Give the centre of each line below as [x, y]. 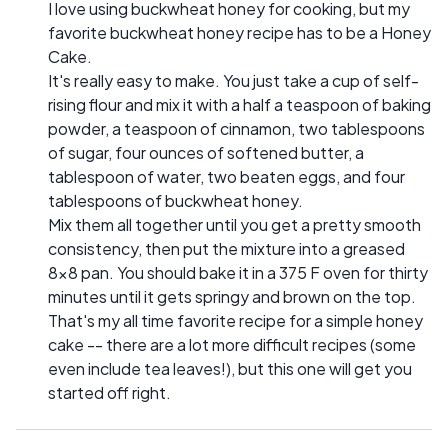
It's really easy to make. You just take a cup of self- [233, 80]
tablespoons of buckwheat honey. [175, 200]
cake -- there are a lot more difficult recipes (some [232, 344]
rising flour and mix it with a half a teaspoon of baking [239, 104]
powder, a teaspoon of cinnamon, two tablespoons [236, 128]
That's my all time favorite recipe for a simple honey [235, 320]
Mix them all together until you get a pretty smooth [234, 224]
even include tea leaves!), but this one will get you [230, 368]
